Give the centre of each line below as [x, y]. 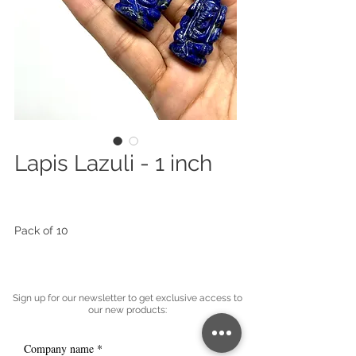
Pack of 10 [41, 230]
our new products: [127, 310]
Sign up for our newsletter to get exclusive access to [127, 298]
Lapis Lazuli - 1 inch [113, 163]
